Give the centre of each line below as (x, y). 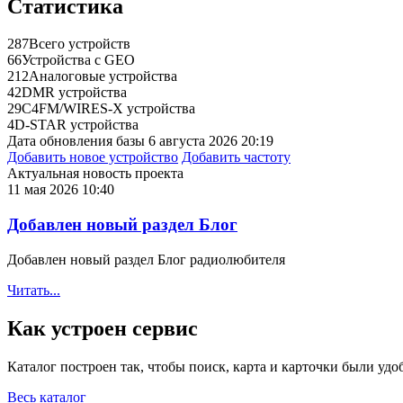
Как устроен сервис (103, 328)
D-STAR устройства (76, 125)
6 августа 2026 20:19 (211, 141)
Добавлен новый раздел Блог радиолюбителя (146, 259)
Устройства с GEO (78, 60)
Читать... (34, 290)
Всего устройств (80, 44)
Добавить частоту (236, 157)
